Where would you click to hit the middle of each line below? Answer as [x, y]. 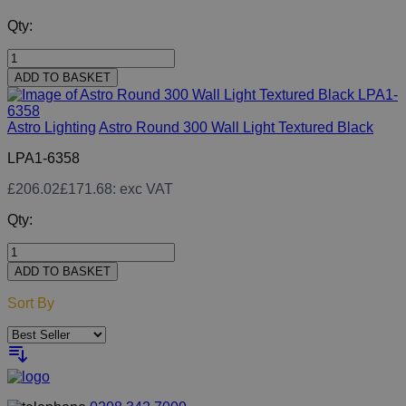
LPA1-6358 [43, 159]
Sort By [31, 304]
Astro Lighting [52, 128]
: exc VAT [143, 189]
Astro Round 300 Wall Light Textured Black [236, 128]
